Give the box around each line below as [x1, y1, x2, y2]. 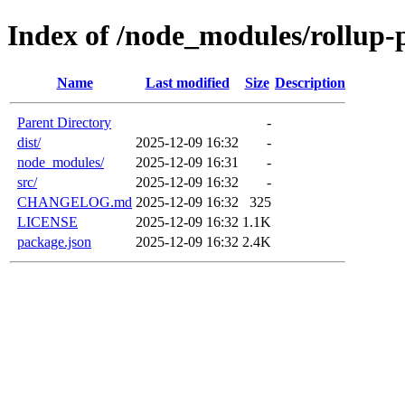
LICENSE [17, 213, 78, 230]
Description [275, 74, 345, 90]
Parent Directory [17, 114, 111, 130]
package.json [17, 233, 91, 250]
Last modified [145, 74, 230, 90]
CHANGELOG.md [17, 193, 132, 210]
